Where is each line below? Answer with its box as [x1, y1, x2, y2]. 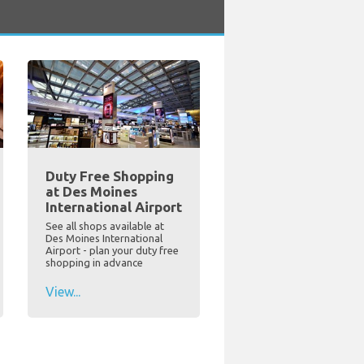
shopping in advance [45, 257, 143, 269]
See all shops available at [45, 220, 164, 232]
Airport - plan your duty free [45, 245, 179, 257]
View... [45, 284, 80, 300]
